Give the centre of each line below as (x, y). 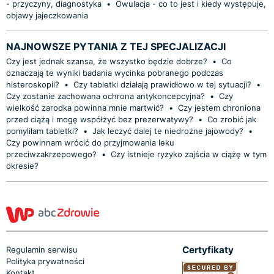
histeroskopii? (34, 84)
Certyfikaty (208, 250)
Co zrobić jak (232, 119)
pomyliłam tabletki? (42, 131)
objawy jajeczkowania (47, 15)
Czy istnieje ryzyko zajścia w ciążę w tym (189, 154)
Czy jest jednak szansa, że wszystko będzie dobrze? (107, 61)
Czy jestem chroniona (219, 107)
